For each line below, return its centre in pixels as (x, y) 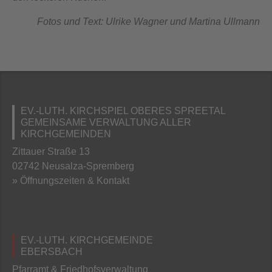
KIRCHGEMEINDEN (66, 134)
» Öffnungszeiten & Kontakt (71, 180)
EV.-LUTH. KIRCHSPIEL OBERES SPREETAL (123, 110)
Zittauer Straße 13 (51, 151)
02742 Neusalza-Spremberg (73, 166)
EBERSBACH (52, 252)
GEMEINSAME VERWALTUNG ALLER (106, 122)
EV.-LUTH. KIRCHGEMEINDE (87, 240)
